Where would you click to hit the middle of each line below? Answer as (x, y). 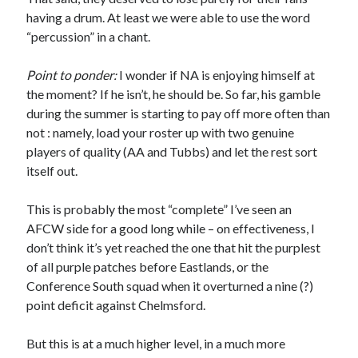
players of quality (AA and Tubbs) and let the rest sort (172, 152)
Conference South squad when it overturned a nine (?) (170, 286)
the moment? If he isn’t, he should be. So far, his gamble (174, 94)
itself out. (52, 171)
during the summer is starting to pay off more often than (179, 113)
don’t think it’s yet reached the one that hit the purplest (174, 248)
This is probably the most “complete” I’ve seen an (159, 209)
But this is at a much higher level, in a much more (156, 344)
